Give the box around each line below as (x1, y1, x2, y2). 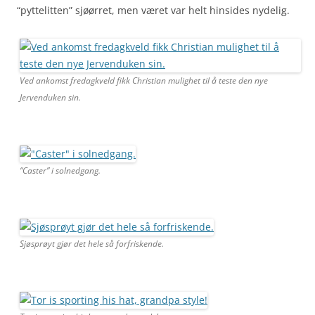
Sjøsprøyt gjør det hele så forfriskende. (20, 237, 164, 250)
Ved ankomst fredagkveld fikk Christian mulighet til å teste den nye (20, 74, 268, 86)
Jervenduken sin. (20, 91, 81, 103)
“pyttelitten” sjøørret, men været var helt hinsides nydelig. (17, 3, 290, 17)
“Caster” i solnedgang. (20, 164, 101, 176)
